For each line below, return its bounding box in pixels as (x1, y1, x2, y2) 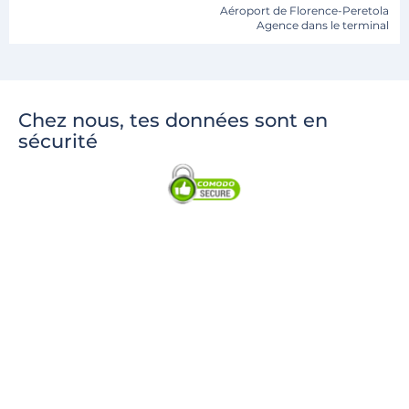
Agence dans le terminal (257, 18, 389, 32)
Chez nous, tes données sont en (18, 109, 328, 131)
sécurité (18, 130, 98, 152)
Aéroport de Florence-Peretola (220, 4, 389, 17)
